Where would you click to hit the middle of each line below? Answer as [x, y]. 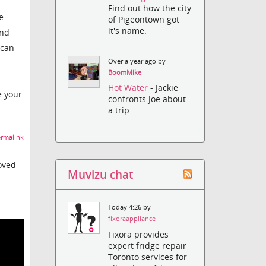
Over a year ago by [137, 61]
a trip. [120, 110]
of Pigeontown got [144, 20]
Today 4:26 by [130, 208]
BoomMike [125, 73]
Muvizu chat [101, 175]
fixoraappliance [132, 219]
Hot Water [129, 88]
